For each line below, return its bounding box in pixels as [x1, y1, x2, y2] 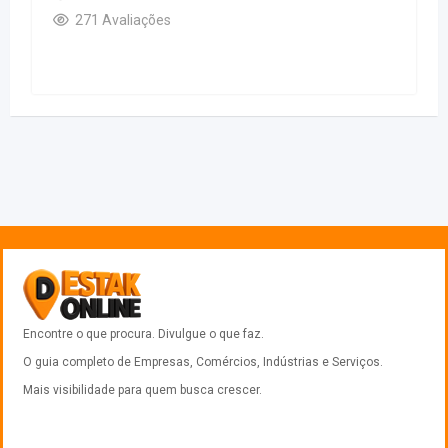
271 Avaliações [75, 12, 171, 29]
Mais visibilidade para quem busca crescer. [23, 383, 262, 398]
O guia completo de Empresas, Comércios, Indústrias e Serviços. [23, 355, 383, 370]
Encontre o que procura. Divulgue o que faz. [23, 327, 264, 342]
